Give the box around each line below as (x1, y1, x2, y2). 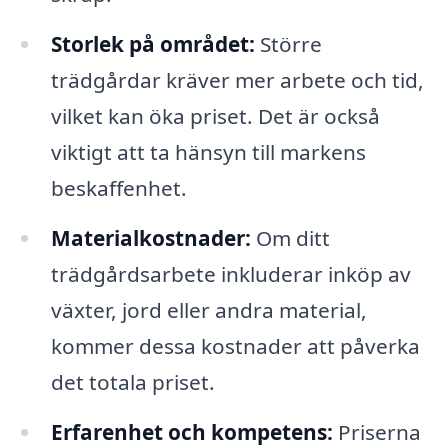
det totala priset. (50, 368, 215, 397)
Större (254, 30, 322, 59)
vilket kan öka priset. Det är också (50, 102, 380, 131)
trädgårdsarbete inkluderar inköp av (50, 260, 411, 289)
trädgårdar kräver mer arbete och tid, (50, 66, 424, 95)
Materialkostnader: (50, 224, 251, 253)
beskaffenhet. (50, 174, 187, 203)
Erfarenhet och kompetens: (50, 417, 333, 446)
